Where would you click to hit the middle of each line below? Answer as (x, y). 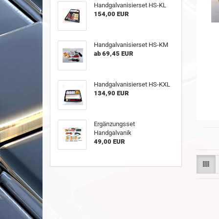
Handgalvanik (113, 133)
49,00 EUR (109, 142)
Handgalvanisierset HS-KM (131, 45)
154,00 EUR (111, 14)
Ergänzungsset (115, 124)
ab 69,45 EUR (114, 54)
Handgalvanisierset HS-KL (130, 5)
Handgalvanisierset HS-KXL (132, 84)
